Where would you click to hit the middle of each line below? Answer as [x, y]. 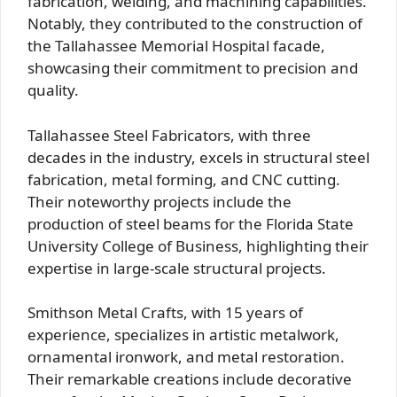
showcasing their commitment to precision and [193, 68]
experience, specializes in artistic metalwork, [183, 335]
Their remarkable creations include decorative [190, 379]
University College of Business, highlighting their [198, 245]
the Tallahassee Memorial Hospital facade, [176, 46]
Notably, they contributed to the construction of [195, 23]
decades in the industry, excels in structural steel [198, 157]
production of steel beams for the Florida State [191, 223]
